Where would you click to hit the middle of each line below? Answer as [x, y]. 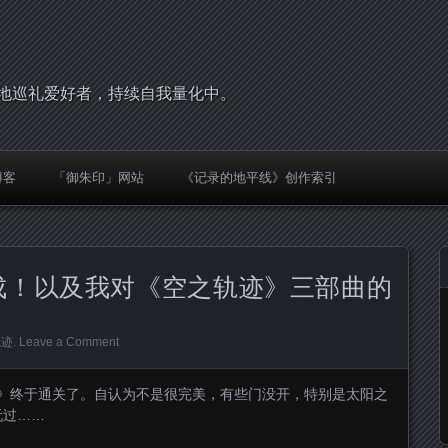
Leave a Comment [69, 342]
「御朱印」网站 [98, 177]
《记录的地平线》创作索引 [259, 177]
